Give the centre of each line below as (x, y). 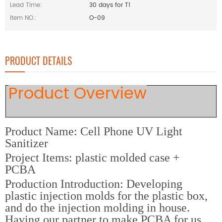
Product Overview (78, 94)
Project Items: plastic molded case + (92, 158)
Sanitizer (27, 143)
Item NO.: (23, 18)
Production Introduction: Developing (94, 184)
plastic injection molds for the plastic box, (106, 196)
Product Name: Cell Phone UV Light (94, 132)
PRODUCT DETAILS (38, 61)
